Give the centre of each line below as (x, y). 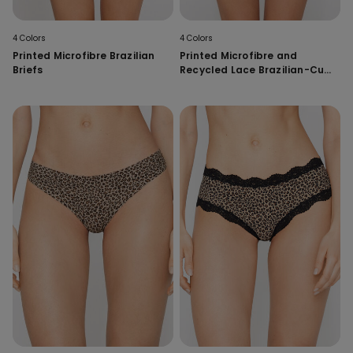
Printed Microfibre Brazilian (84, 55)
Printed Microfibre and (239, 55)
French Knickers (221, 84)
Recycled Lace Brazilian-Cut (255, 69)
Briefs (28, 69)
